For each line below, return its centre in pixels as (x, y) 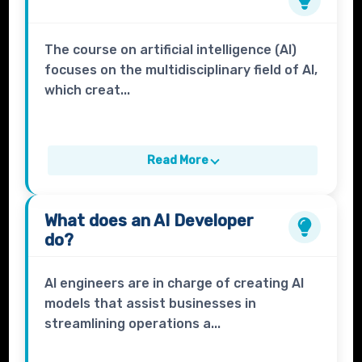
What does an (99, 221)
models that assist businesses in (151, 304)
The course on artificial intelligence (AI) (171, 50)
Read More (177, 161)
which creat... (88, 90)
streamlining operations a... (133, 324)
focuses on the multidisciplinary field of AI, (181, 70)
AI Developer (204, 221)
